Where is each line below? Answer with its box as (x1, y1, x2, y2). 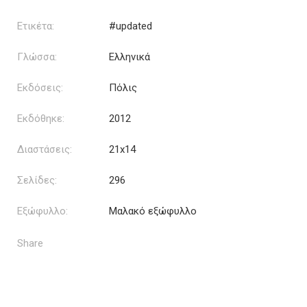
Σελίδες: (17, 174, 57, 186)
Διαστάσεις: (17, 143, 72, 156)
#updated (109, 20, 152, 32)
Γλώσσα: (17, 51, 57, 63)
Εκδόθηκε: (17, 112, 64, 125)
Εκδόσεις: (17, 82, 63, 94)
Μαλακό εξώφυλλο (109, 205, 197, 217)
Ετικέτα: (17, 20, 54, 32)
